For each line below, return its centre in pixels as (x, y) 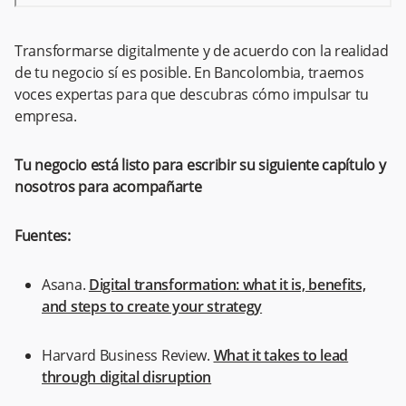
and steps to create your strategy (152, 306)
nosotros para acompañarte (108, 186)
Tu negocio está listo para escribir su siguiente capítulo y (200, 164)
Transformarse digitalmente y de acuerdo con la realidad (202, 50)
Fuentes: (43, 235)
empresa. (46, 116)
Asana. (65, 284)
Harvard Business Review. (128, 355)
